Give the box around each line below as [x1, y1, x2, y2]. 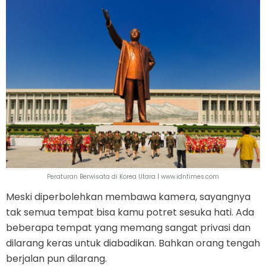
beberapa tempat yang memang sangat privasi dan [6, 220, 251, 235]
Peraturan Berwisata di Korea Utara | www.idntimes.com [47, 172, 219, 181]
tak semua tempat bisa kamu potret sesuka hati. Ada [6, 205, 254, 219]
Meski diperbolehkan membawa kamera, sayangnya [6, 189, 251, 204]
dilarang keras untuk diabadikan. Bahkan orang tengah [6, 236, 260, 250]
